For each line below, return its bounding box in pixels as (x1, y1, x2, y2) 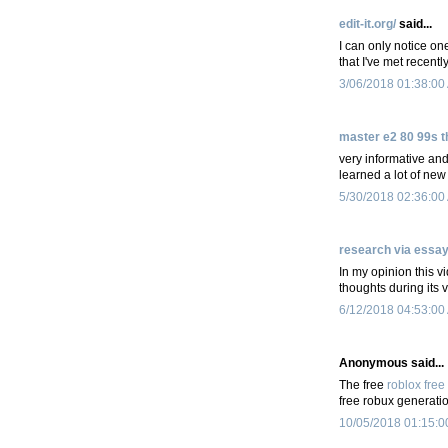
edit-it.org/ (339, 16, 396, 31)
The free (339, 377, 387, 392)
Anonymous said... (339, 355, 444, 370)
